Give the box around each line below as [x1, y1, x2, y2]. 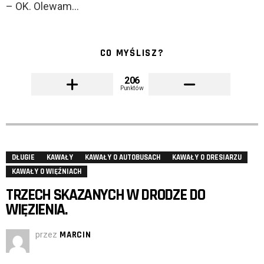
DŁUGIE [12, 153, 35, 163]
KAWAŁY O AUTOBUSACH [85, 153, 160, 163]
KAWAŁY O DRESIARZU [172, 153, 242, 163]
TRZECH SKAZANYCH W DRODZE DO [6, 185, 205, 206]
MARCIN [60, 229, 91, 241]
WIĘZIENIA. [6, 200, 67, 220]
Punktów [120, 84, 144, 92]
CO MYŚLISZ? [100, 47, 164, 60]
